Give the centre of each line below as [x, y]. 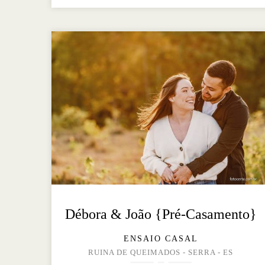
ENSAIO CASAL [161, 239]
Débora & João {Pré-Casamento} [161, 214]
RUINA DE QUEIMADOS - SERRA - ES [161, 253]
